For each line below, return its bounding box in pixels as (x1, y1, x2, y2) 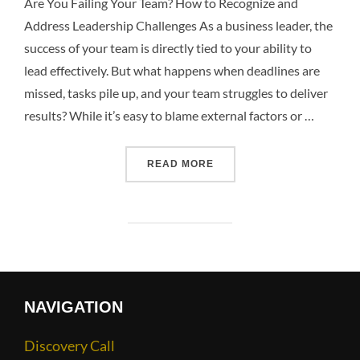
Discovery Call (24, 337, 115, 355)
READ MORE (146, 157, 214, 170)
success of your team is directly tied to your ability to (24, 39, 312, 55)
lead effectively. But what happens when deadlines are (24, 62, 320, 78)
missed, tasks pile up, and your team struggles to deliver (24, 84, 328, 100)
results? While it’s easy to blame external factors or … (24, 107, 314, 123)
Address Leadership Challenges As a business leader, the (24, 17, 333, 33)
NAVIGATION (24, 297, 123, 316)
